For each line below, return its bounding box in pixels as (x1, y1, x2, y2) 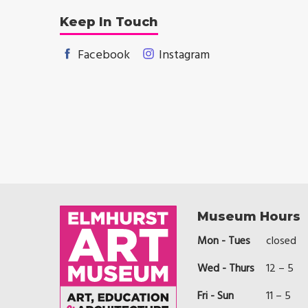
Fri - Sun (197, 287, 234, 305)
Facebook (75, 45, 130, 65)
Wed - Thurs (197, 259, 254, 278)
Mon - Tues (197, 232, 250, 250)
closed (266, 232, 296, 250)
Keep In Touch (60, 14, 158, 30)
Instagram (156, 45, 210, 65)
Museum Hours (197, 208, 300, 224)
